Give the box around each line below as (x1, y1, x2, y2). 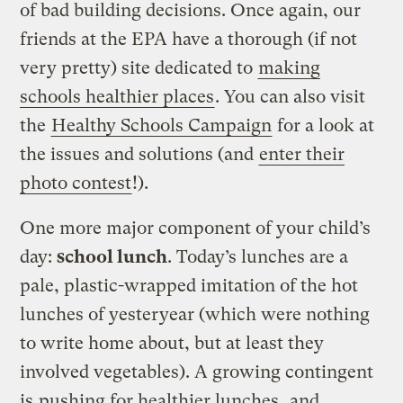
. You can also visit (215, 85, 366, 107)
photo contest (20, 172, 132, 193)
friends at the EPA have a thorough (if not (20, 28, 358, 49)
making (258, 57, 321, 78)
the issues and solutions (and (20, 143, 259, 165)
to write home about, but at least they (20, 332, 325, 354)
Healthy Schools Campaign (51, 114, 273, 136)
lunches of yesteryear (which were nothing (20, 303, 371, 325)
